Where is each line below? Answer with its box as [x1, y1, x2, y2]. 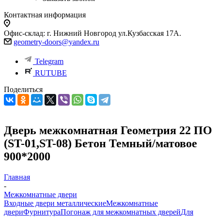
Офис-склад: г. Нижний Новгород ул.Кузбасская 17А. [4, 29, 181, 37]
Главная [4, 172, 30, 181]
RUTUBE [35, 69, 67, 77]
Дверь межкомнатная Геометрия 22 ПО [4, 124, 212, 137]
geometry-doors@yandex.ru [14, 38, 99, 46]
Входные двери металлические [4, 199, 106, 207]
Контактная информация [4, 11, 86, 19]
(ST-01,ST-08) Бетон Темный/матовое [4, 137, 197, 150]
